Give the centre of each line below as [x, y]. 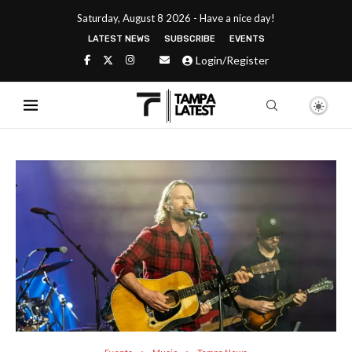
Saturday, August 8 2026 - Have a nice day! [176, 18]
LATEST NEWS [119, 39]
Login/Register [232, 60]
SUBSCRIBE [189, 39]
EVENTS [247, 39]
